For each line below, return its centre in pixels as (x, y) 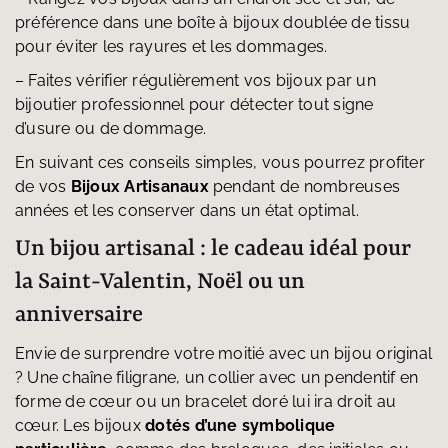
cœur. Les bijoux (80, 426)
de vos (42, 187)
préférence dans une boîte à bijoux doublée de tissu (212, 23)
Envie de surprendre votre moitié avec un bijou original (223, 354)
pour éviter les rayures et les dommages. (171, 47)
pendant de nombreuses (304, 187)
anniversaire (78, 315)
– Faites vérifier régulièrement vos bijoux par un (195, 81)
